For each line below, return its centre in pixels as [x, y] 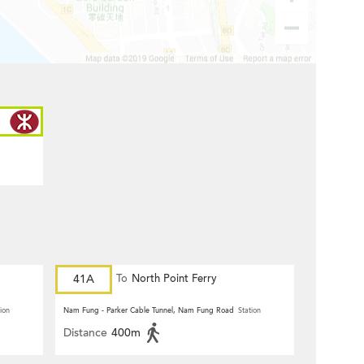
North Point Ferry [174, 279]
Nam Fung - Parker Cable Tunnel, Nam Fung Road [149, 310]
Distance [85, 333]
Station [249, 310]
